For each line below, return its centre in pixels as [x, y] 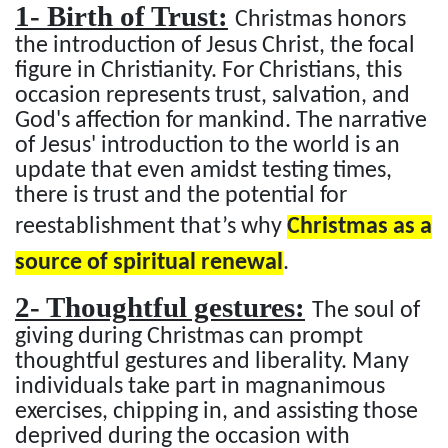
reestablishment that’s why [151, 226]
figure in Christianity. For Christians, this [208, 70]
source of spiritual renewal [149, 262]
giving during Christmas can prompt [189, 336]
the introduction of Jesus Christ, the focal [215, 45]
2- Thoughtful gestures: [160, 306]
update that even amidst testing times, [203, 170]
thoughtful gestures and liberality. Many [212, 361]
